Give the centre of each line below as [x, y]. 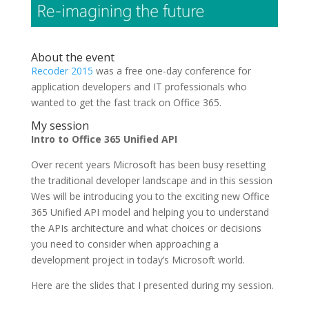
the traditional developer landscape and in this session [151, 181]
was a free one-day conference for [172, 71]
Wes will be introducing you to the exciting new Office [150, 197]
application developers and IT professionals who [139, 87]
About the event [72, 58]
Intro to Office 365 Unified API [104, 139]
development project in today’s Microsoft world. [138, 260]
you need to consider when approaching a [124, 244]
